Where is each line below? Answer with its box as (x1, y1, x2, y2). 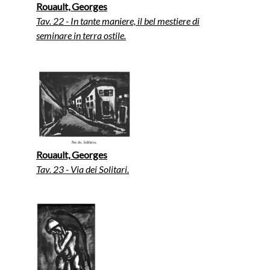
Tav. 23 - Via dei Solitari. (36, 163, 129, 175)
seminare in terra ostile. (36, 29, 126, 41)
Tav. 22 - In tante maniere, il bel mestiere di (36, 14, 199, 27)
